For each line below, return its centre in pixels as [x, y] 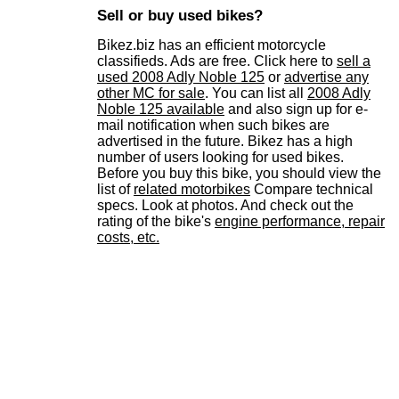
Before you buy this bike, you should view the [239, 174]
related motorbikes [192, 190]
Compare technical [312, 190]
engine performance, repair [300, 222]
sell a [354, 61]
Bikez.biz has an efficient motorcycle [212, 45]
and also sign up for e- [296, 110]
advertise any [326, 77]
